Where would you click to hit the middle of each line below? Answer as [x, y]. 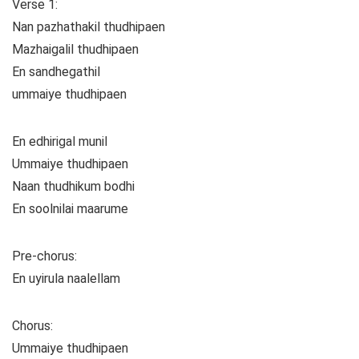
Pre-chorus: [44, 256]
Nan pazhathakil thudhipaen [89, 27]
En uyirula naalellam [66, 279]
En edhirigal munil [60, 142]
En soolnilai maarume [70, 209]
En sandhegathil [56, 72]
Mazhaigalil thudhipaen [75, 50]
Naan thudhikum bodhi [73, 187]
